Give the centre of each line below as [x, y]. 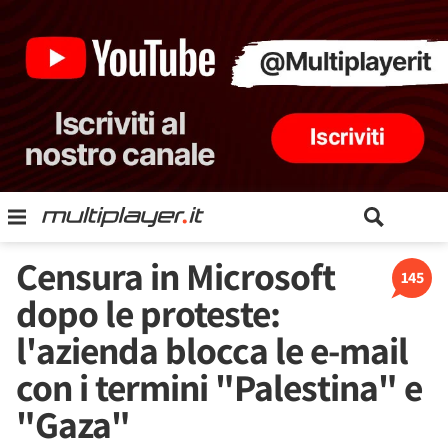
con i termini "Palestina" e [219, 387]
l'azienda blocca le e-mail [212, 350]
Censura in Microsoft [175, 276]
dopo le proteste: [148, 313]
